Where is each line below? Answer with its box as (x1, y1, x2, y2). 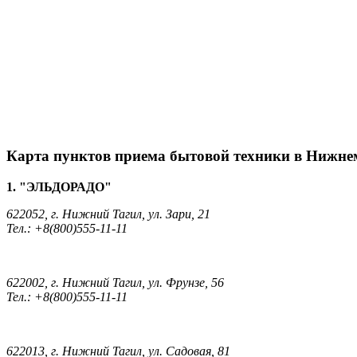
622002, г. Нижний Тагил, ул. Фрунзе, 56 (6, 276, 224, 290)
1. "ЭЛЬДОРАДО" (6, 180, 112, 194)
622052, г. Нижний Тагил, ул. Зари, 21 (6, 207, 210, 222)
